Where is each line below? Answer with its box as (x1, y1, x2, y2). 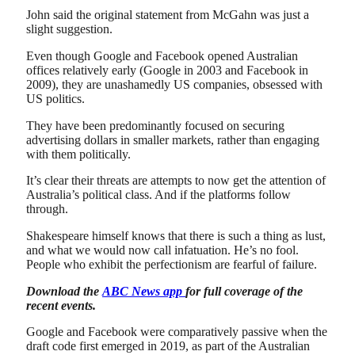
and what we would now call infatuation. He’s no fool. (26, 243, 299, 258)
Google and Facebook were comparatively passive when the (26, 325, 327, 339)
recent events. (26, 298, 96, 312)
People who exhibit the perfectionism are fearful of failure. (26, 258, 317, 272)
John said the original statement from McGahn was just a (26, 8, 309, 22)
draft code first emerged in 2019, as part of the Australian (26, 339, 310, 353)
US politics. (26, 91, 85, 105)
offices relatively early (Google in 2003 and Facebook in (26, 63, 308, 77)
